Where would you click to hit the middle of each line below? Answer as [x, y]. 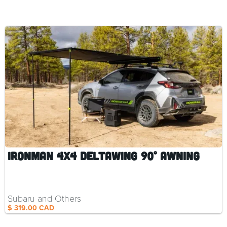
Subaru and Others [44, 198]
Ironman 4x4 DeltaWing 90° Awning [104, 156]
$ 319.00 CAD [31, 208]
